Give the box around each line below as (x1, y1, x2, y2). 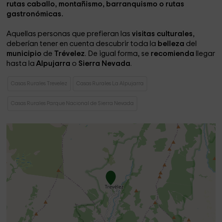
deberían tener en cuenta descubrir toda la (6, 40, 158, 48)
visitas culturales (132, 30, 193, 38)
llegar (196, 50, 216, 57)
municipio (6, 50, 44, 57)
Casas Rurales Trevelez (11, 81, 68, 86)
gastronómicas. (6, 10, 64, 18)
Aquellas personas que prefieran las (6, 30, 132, 38)
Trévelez (54, 50, 85, 57)
